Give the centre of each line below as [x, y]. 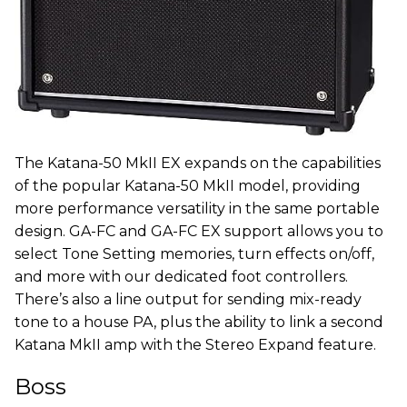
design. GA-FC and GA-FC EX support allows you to [199, 231]
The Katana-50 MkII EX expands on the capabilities [198, 163]
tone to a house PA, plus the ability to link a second [199, 322]
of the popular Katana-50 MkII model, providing [188, 185]
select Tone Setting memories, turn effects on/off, [194, 253]
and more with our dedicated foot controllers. [181, 276]
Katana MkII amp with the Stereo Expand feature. [195, 344]
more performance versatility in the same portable [197, 208]
